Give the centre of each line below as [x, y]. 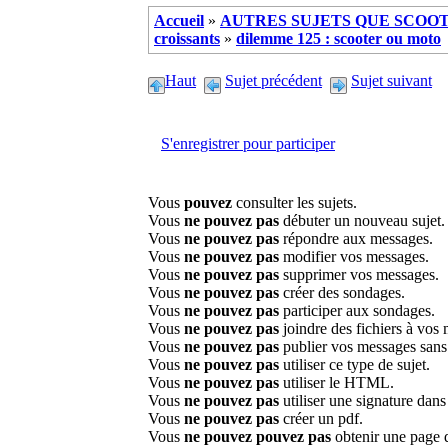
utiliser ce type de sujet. [354, 365]
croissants [187, 38]
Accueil [179, 20]
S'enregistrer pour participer [248, 144]
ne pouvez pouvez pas [257, 437]
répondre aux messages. [356, 239]
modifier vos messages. [354, 257]
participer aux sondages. [357, 311]
